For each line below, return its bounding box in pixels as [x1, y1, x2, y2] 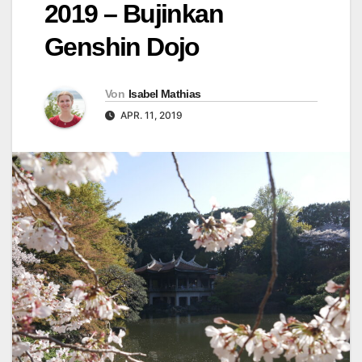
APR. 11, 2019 [118, 109, 183, 122]
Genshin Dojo [44, 32, 200, 62]
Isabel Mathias [128, 87, 201, 101]
